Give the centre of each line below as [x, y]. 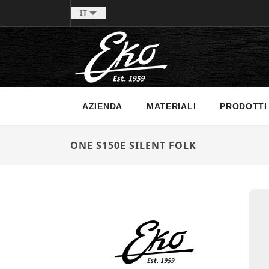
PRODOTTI [243, 106]
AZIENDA [102, 106]
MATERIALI [171, 106]
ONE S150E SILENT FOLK [133, 145]
